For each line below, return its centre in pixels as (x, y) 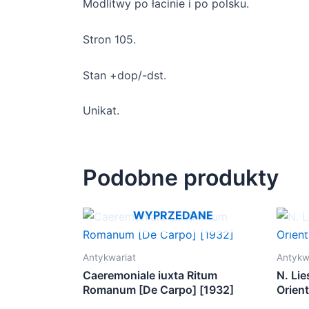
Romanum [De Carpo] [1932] (158, 290)
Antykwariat (109, 258)
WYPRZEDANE (173, 216)
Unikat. (101, 111)
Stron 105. (109, 40)
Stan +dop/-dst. (124, 75)
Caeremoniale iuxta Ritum (150, 276)
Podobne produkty (181, 178)
